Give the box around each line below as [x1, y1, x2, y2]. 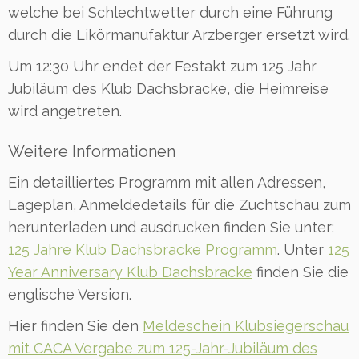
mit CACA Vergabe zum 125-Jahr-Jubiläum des [8, 339, 317, 357]
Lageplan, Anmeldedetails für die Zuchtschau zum [8, 196, 351, 213]
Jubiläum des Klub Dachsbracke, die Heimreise [8, 79, 329, 97]
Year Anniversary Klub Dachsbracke [8, 263, 252, 280]
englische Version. [8, 285, 131, 303]
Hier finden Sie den [8, 317, 143, 334]
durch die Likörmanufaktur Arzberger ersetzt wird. [8, 26, 350, 43]
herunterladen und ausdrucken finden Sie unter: [8, 218, 334, 236]
